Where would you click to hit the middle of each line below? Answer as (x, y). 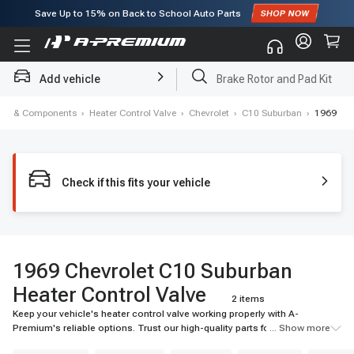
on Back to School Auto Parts (173, 13)
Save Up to (60, 13)
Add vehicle (70, 79)
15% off (150, 40)
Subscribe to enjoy (90, 40)
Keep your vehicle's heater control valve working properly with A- (156, 314)
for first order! (198, 40)
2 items (248, 299)
